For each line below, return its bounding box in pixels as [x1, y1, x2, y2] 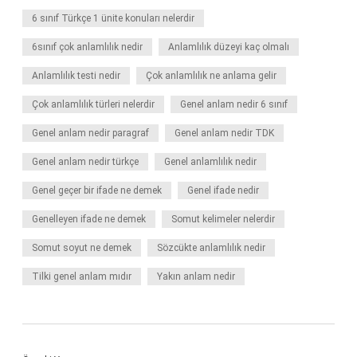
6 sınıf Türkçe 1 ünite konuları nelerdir [32, 13, 194, 24]
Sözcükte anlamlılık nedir [157, 242, 265, 253]
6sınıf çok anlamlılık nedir [32, 41, 143, 53]
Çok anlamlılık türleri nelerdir [32, 99, 155, 110]
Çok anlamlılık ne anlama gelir [146, 70, 277, 81]
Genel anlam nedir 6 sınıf [180, 99, 288, 110]
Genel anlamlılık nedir [164, 156, 257, 167]
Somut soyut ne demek [32, 242, 131, 253]
